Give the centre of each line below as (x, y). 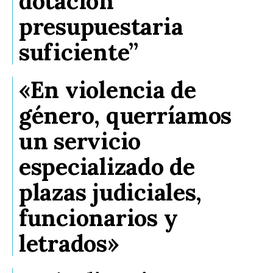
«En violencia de (108, 89)
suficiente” (79, 51)
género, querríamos (126, 115)
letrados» (69, 243)
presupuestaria (101, 26)
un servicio (80, 140)
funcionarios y (98, 217)
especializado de (107, 166)
